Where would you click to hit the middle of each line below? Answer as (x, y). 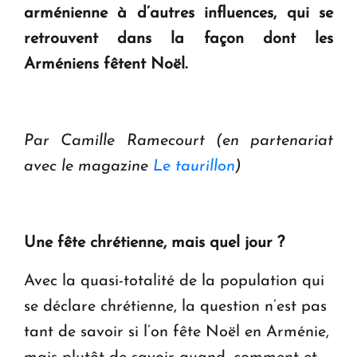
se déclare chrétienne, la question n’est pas (175, 306)
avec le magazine (88, 166)
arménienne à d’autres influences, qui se (178, 13)
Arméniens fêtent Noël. (106, 64)
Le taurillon (194, 166)
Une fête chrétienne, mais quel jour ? (154, 243)
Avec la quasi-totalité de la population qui (174, 281)
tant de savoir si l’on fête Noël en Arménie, (177, 332)
